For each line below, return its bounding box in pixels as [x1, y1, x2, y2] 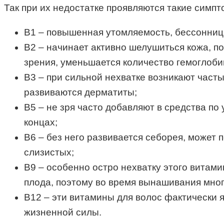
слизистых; [24, 146, 74, 157]
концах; [24, 116, 57, 127]
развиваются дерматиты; [24, 86, 137, 97]
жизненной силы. [24, 206, 101, 217]
